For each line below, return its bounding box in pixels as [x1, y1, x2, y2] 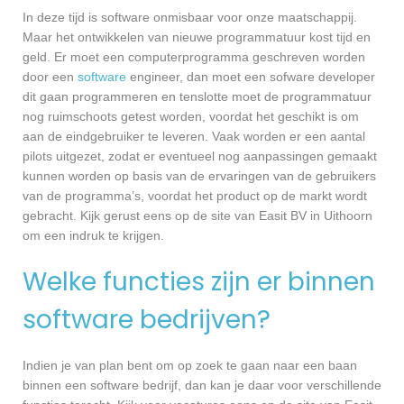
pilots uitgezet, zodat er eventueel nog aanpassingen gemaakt [23, 149, 377, 164]
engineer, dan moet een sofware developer [126, 69, 375, 85]
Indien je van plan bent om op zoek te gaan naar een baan [23, 358, 357, 373]
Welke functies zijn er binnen [23, 264, 375, 300]
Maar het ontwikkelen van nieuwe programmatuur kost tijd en [23, 30, 371, 45]
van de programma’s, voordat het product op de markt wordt [23, 188, 367, 204]
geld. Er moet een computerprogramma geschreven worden [23, 50, 365, 65]
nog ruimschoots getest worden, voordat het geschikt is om [23, 109, 359, 124]
